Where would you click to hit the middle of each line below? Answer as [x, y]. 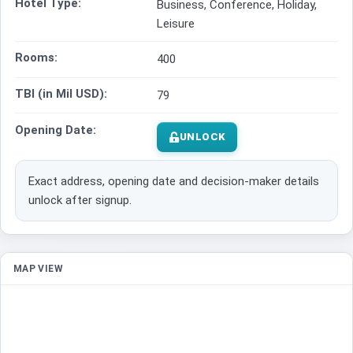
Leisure [176, 23]
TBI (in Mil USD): [61, 94]
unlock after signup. [80, 201]
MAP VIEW [38, 269]
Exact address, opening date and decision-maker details [174, 182]
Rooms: [36, 58]
